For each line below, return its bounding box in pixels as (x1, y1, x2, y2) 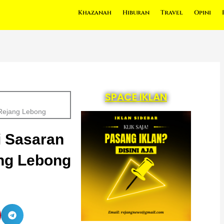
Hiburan (122, 8, 149, 16)
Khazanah (77, 8, 111, 16)
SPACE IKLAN (104, 89, 167, 104)
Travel (160, 8, 183, 16)
